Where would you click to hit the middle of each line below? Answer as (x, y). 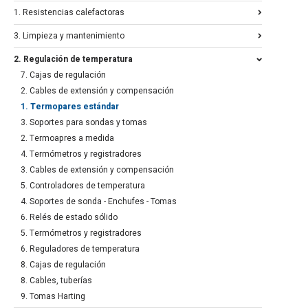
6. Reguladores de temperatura (80, 249)
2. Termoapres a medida (67, 139)
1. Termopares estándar (70, 107)
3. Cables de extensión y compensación (97, 170)
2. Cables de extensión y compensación (97, 91)
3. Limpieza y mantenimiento (69, 36)
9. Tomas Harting (53, 297)
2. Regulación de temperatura (73, 59)
